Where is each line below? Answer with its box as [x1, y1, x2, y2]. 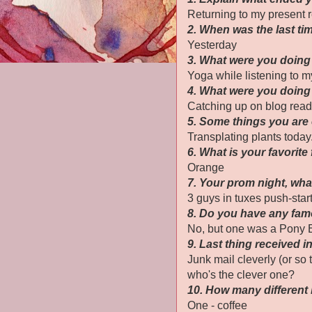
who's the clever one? [187, 269, 295, 281]
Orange [187, 162, 224, 173]
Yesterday [187, 39, 237, 51]
